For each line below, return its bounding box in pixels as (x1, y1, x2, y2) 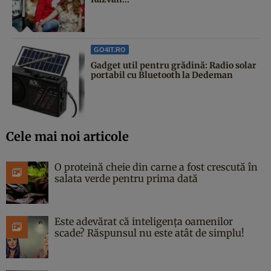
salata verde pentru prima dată (54, 172, 198, 184)
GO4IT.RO (94, 45, 126, 53)
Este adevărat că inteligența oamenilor (54, 215, 233, 227)
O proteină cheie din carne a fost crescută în (54, 160, 258, 173)
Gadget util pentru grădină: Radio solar (91, 59, 256, 71)
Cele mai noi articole (6, 128, 129, 144)
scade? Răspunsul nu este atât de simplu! (54, 226, 244, 239)
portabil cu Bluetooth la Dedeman (91, 69, 233, 80)
